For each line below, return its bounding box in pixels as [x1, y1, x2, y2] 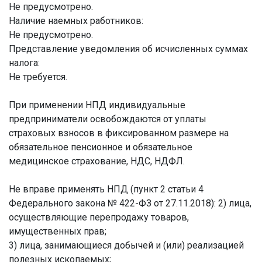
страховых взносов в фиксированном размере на [9, 127, 229, 139]
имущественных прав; [9, 226, 106, 237]
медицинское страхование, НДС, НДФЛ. [9, 156, 185, 167]
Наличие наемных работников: [9, 15, 143, 26]
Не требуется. [9, 71, 67, 82]
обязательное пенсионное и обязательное [9, 142, 192, 153]
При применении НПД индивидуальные [9, 99, 185, 111]
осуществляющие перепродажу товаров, [9, 212, 189, 223]
